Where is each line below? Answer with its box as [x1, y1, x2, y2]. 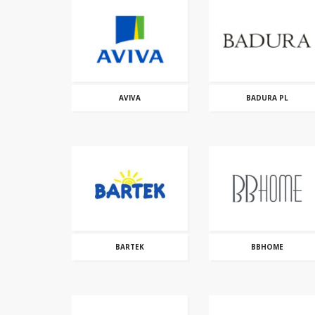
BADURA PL [245, 93, 288, 103]
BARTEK [115, 242, 144, 252]
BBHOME [250, 242, 283, 252]
